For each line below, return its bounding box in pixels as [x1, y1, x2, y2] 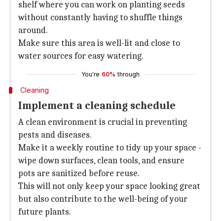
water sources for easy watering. [18, 51, 144, 61]
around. [18, 25, 48, 36]
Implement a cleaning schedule [18, 99, 176, 112]
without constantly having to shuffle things [18, 12, 183, 23]
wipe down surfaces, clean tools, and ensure [18, 155, 184, 166]
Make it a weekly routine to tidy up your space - [18, 143, 201, 153]
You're [81, 71, 100, 78]
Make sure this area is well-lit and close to [18, 38, 180, 48]
